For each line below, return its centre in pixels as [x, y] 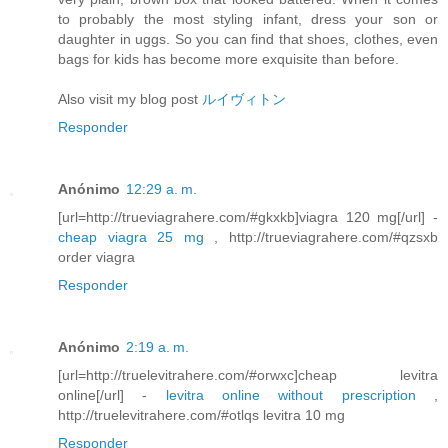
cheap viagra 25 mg [131, 236]
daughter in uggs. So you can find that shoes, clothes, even [248, 38]
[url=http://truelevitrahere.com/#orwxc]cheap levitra [248, 374]
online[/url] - [112, 394]
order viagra [96, 256]
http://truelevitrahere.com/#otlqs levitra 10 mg [201, 414]
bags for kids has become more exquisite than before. [228, 58]
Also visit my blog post [130, 98]
